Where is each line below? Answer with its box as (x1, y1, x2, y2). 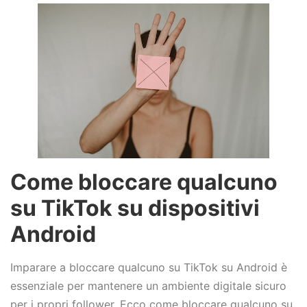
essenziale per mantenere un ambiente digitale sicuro (10, 279, 286, 293)
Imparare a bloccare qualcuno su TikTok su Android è (10, 260, 287, 275)
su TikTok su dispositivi (10, 195, 260, 222)
